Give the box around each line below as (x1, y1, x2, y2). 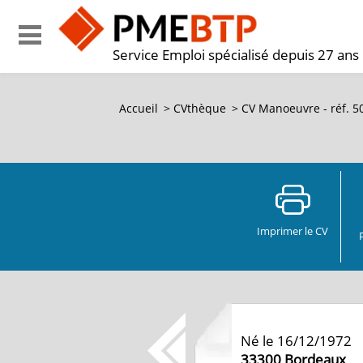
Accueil (119, 100, 158, 116)
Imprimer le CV (257, 224, 328, 238)
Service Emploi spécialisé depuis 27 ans (113, 45, 359, 64)
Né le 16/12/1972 (241, 331, 352, 350)
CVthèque (173, 100, 226, 116)
